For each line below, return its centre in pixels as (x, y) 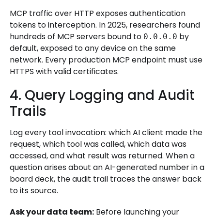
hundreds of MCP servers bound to (77, 37)
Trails (28, 111)
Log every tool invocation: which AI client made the (106, 133)
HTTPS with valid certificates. (64, 72)
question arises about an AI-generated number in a (107, 168)
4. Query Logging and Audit (102, 95)
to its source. (34, 191)
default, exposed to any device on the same (93, 48)
